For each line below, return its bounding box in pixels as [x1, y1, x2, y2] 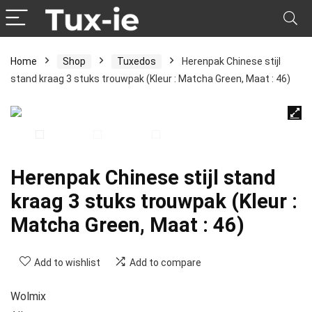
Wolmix [10, 290, 46, 304]
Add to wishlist [34, 257, 100, 269]
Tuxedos [117, 56, 156, 67]
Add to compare [130, 257, 201, 269]
